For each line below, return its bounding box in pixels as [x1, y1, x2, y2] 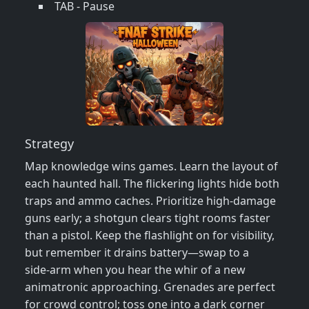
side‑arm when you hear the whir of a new [25, 262, 246, 278]
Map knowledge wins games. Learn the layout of [25, 159, 278, 175]
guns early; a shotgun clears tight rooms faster [25, 210, 270, 226]
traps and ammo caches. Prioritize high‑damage [25, 193, 276, 209]
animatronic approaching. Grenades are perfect [25, 279, 275, 295]
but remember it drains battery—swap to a [25, 245, 249, 261]
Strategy [25, 135, 74, 152]
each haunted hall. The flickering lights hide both [25, 176, 279, 192]
